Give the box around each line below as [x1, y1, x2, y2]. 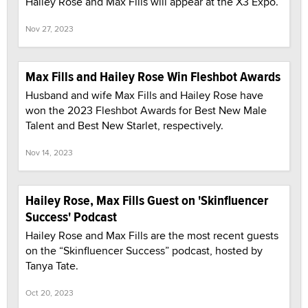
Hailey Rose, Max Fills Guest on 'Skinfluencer [25, 190, 268, 210]
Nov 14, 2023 [25, 146, 73, 158]
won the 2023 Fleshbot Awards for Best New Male [25, 102, 267, 118]
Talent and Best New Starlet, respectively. [25, 117, 223, 133]
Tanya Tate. [25, 257, 78, 274]
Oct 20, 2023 [25, 286, 74, 298]
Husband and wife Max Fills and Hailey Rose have [25, 87, 263, 103]
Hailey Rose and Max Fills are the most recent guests [25, 227, 278, 243]
